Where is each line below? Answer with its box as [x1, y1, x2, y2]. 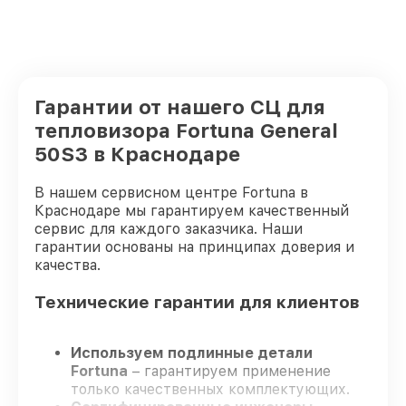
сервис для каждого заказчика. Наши [34, 220, 303, 237]
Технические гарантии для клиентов [34, 291, 360, 313]
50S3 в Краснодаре [34, 142, 240, 166]
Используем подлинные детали [71, 344, 313, 362]
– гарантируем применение [128, 362, 331, 381]
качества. [34, 256, 101, 274]
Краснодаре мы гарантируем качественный [34, 202, 349, 219]
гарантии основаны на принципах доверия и [34, 238, 354, 256]
